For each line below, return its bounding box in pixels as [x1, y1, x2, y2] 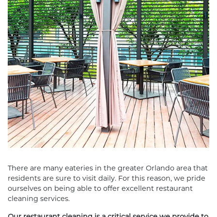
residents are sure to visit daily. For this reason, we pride [8, 174, 205, 183]
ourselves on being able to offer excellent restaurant [8, 184, 193, 193]
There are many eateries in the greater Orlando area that [8, 164, 208, 173]
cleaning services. [8, 194, 70, 203]
